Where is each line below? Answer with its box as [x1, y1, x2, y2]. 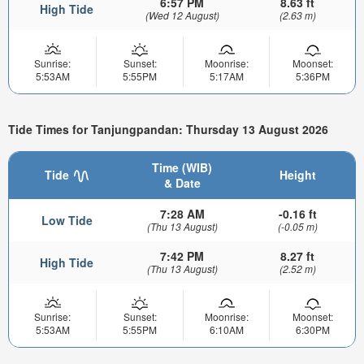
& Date [163, 174, 201, 191]
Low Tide [41, 211, 93, 228]
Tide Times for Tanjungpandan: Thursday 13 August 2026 [8, 121, 328, 138]
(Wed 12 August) [145, 8, 219, 23]
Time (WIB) [152, 158, 212, 175]
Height [279, 166, 316, 183]
